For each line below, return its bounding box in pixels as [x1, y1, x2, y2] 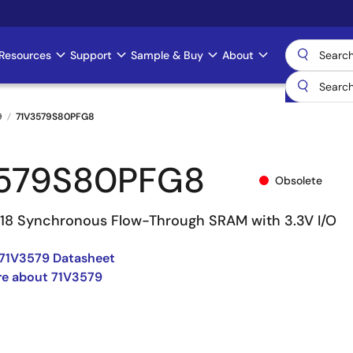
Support [70, 48, 112, 62]
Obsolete [275, 173, 322, 188]
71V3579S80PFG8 [16, 110, 95, 123]
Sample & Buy [131, 48, 203, 62]
